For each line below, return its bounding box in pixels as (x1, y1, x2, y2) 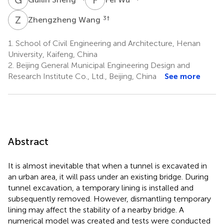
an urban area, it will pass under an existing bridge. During (8, 171, 208, 181)
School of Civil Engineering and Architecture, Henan (13, 38, 200, 48)
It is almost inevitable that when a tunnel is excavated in (8, 160, 207, 170)
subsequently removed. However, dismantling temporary (8, 193, 211, 203)
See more (164, 71, 200, 81)
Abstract (8, 135, 48, 147)
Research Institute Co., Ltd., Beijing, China (8, 71, 156, 81)
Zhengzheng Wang (28, 14, 102, 24)
